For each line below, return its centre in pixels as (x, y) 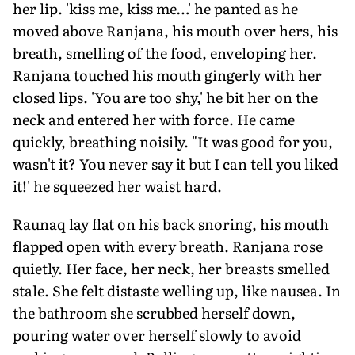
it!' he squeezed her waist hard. (117, 185)
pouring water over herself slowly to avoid (157, 334)
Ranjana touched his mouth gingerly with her (167, 74)
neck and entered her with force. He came (154, 119)
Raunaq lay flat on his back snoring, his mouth (171, 223)
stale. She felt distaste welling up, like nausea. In (177, 290)
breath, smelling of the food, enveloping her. (165, 52)
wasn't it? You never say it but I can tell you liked (176, 163)
